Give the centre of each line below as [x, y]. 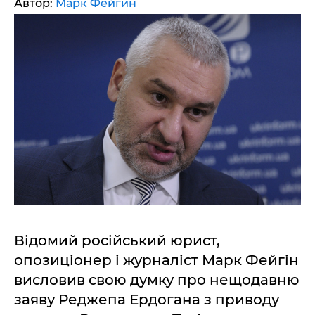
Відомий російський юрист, [117, 240]
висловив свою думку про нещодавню [157, 279]
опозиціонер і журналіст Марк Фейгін [156, 260]
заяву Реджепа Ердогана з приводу [147, 299]
